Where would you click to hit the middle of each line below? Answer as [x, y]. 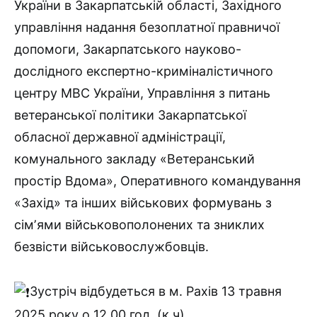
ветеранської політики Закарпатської [130, 115]
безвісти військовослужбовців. [111, 247]
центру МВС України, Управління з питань [142, 93]
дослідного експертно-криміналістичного [144, 71]
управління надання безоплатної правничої [147, 28]
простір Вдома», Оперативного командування [157, 181]
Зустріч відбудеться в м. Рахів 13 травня [156, 292]
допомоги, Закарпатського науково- [128, 50]
